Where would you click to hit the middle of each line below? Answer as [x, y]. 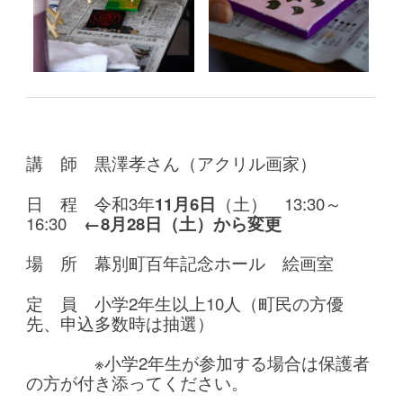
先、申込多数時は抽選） [121, 322]
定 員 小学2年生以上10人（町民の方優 [185, 303]
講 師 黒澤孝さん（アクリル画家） [172, 163]
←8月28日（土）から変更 [183, 223]
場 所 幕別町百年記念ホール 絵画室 [180, 263]
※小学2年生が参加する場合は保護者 [233, 363]
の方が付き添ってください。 [138, 382]
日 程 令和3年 [91, 203]
